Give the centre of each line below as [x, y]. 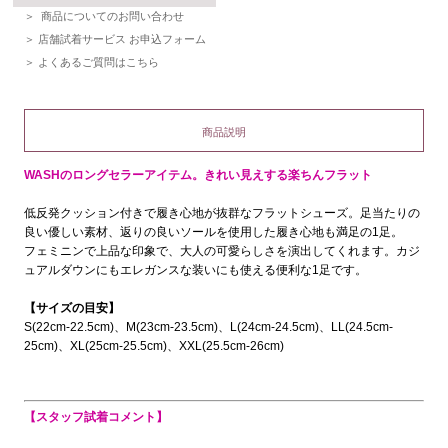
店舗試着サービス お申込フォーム [122, 39]
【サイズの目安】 [72, 308]
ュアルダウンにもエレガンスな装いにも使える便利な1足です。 [195, 270]
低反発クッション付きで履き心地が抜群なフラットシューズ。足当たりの [222, 213]
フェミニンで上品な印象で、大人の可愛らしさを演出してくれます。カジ [222, 251]
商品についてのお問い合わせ [112, 16]
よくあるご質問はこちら [98, 62]
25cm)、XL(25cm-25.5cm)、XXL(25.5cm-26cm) [154, 346]
